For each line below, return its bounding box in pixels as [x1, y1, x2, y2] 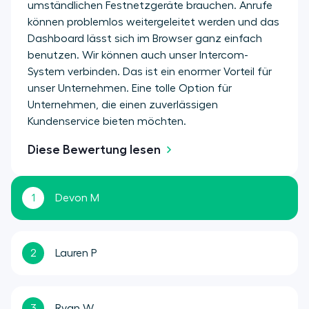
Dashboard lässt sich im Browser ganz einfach [28, 32, 262, 44]
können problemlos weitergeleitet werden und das [28, 16, 279, 28]
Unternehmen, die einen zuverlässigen [28, 99, 218, 110]
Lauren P [55, 247, 97, 259]
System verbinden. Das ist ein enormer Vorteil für [28, 66, 272, 77]
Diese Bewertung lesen [28, 143, 161, 156]
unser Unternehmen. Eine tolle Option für [28, 82, 232, 94]
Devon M [55, 192, 99, 203]
